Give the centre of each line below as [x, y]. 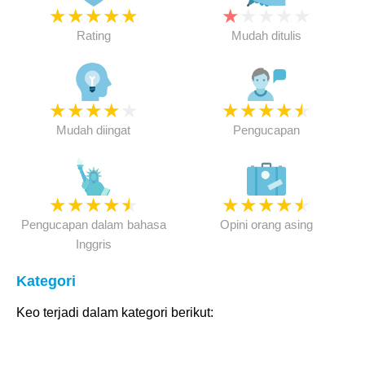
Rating [93, 35]
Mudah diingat [94, 130]
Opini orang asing [266, 224]
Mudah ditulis [266, 35]
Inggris [93, 244]
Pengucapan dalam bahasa [93, 224]
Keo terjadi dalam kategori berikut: [115, 312]
